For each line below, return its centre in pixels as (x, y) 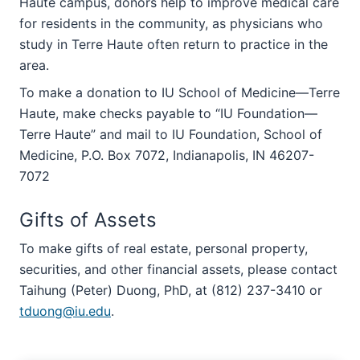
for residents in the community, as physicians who (171, 23)
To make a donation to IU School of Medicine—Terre (180, 92)
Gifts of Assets (88, 220)
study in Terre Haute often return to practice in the (174, 44)
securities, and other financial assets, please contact (178, 269)
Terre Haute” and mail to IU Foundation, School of (171, 134)
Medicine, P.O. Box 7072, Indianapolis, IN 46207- (167, 155)
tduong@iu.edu (65, 311)
